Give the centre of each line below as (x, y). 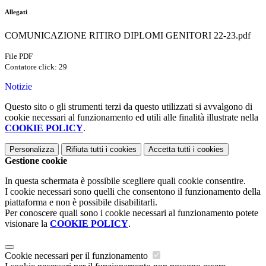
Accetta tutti (170, 150)
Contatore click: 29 (36, 67)
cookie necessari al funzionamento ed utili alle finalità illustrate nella (132, 118)
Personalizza (32, 150)
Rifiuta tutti (85, 150)
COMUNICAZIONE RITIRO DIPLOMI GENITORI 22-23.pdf (128, 36)
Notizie (18, 87)
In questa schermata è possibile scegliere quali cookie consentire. (125, 181)
